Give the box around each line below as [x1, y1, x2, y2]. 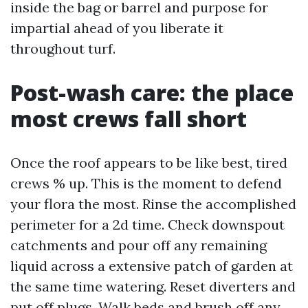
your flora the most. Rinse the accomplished [10, 195, 296, 212]
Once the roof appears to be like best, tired [10, 154, 287, 171]
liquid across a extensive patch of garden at [10, 257, 293, 274]
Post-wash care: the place [10, 78, 294, 107]
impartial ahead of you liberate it [10, 19, 223, 36]
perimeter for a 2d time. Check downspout [10, 216, 285, 233]
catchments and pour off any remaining [10, 236, 267, 254]
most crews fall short [10, 104, 247, 133]
